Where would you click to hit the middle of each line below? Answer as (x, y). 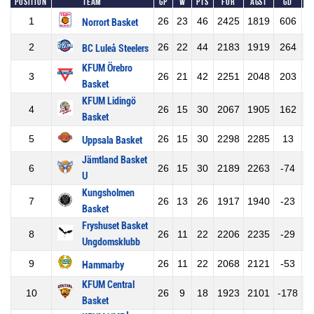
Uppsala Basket (112, 140)
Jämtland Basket (115, 160)
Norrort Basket (110, 22)
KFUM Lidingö (109, 101)
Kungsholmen (108, 193)
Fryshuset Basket (115, 226)
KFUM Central (108, 285)
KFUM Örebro (107, 68)
